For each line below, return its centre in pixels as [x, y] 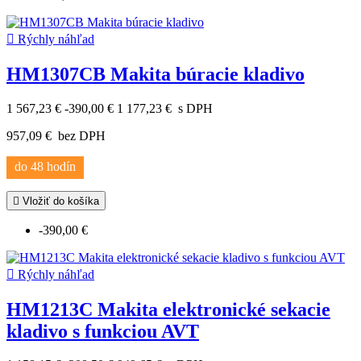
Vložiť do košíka [59, 201]
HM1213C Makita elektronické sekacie [168, 309]
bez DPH [80, 135]
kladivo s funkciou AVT [103, 331]
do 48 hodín [45, 166]
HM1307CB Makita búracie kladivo [156, 74]
